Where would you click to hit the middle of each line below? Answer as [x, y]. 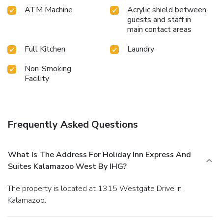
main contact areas [159, 29]
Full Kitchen [45, 49]
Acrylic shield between [167, 10]
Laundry [141, 49]
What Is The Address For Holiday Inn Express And [99, 154]
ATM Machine [49, 10]
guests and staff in [159, 19]
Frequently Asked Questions [73, 124]
